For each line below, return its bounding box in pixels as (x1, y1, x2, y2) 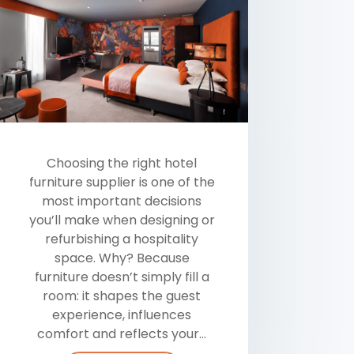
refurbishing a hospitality (45, 229, 199, 248)
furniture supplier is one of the (28, 172, 215, 191)
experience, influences (52, 305, 192, 324)
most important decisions (42, 191, 202, 210)
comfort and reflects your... (37, 324, 207, 343)
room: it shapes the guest (43, 286, 201, 305)
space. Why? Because (54, 248, 190, 267)
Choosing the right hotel (47, 153, 198, 172)
